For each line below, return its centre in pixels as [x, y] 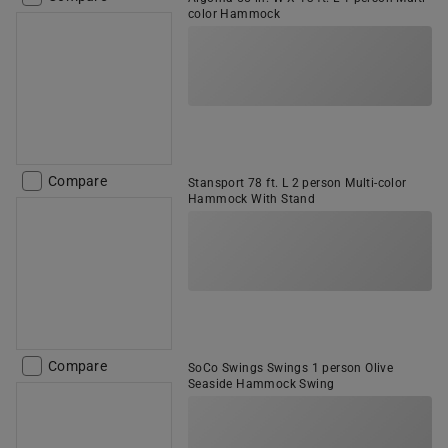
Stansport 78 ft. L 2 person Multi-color [297, 183]
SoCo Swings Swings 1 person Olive [291, 368]
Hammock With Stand [252, 199]
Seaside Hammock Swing [261, 384]
